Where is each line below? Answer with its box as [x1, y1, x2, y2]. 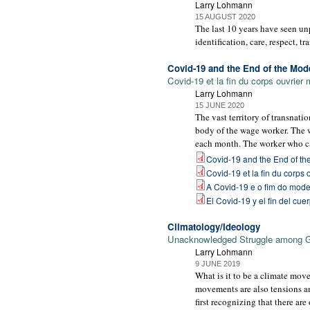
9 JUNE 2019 [195, 259, 240, 268]
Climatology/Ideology [167, 219, 260, 233]
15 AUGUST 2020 [195, 12, 255, 21]
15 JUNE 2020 [195, 100, 244, 109]
